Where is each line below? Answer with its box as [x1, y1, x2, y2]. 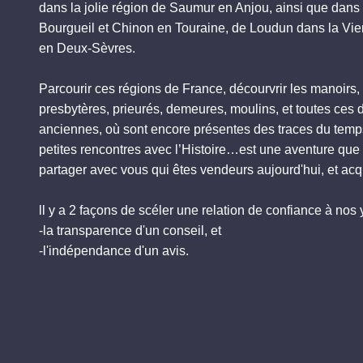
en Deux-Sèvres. [39, 41, 135, 55]
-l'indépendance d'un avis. [39, 243, 189, 258]
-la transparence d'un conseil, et [39, 223, 221, 237]
